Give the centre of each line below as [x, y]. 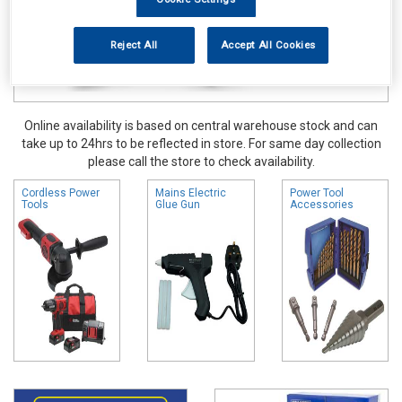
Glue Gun [178, 204]
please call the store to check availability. [201, 161]
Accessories [321, 204]
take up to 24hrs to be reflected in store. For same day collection [201, 143]
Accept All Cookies [268, 44]
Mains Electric [191, 192]
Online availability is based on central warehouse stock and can [201, 125]
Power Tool [316, 192]
